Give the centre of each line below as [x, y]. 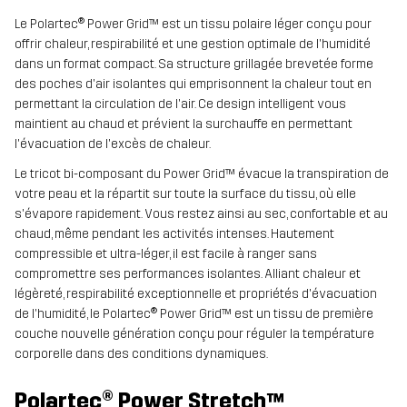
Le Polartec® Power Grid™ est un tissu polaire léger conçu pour [193, 25]
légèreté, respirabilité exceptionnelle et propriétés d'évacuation [196, 294]
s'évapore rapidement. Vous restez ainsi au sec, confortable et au [201, 214]
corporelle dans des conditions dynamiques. [141, 354]
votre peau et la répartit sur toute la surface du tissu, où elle [185, 194]
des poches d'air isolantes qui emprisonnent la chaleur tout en [193, 84]
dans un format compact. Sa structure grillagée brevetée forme [194, 65]
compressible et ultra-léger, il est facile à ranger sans [166, 254]
